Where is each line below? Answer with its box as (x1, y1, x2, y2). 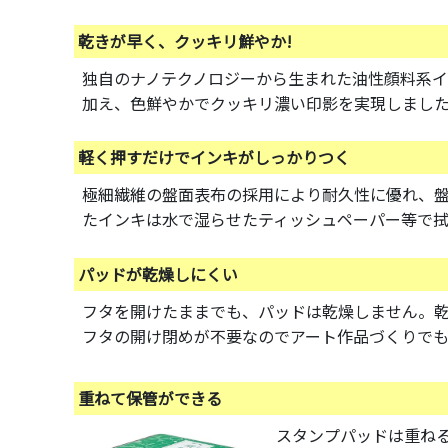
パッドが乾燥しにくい (78, 261, 238, 286)
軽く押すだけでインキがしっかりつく (78, 145, 350, 170)
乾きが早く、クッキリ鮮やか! (78, 28, 292, 53)
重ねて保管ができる (78, 386, 222, 411)
